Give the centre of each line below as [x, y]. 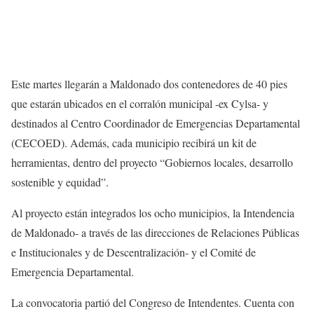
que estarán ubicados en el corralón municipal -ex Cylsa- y [140, 103]
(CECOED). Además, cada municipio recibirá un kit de [134, 142]
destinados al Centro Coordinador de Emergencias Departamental [156, 123]
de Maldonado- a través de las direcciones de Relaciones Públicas [155, 232]
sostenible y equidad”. [60, 182]
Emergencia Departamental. [73, 271]
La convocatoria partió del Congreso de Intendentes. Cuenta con [153, 302]
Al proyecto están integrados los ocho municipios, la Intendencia [153, 212]
